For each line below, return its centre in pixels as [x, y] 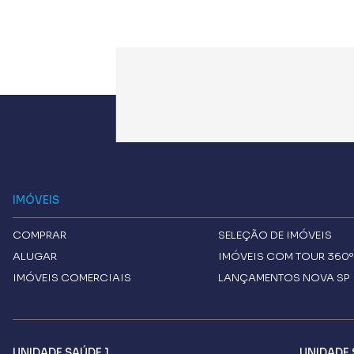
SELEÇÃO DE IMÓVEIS [275, 235]
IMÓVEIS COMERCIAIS [72, 277]
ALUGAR [35, 256]
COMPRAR [40, 235]
